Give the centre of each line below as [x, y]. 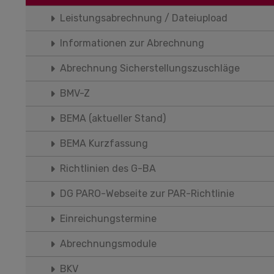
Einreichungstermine [108, 219]
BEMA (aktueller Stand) [113, 118]
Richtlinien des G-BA [108, 168]
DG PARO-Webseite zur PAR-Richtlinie [147, 194]
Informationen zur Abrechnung [132, 43]
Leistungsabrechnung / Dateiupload [144, 18]
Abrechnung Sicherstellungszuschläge [150, 68]
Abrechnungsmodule [108, 244]
